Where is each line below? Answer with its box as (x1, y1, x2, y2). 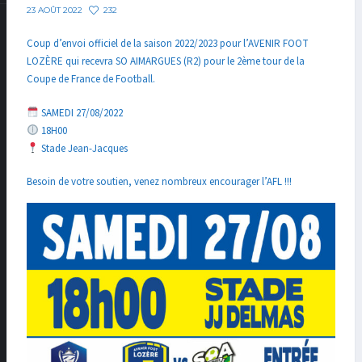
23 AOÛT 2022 (27, 5, 82, 16)
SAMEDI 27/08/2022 (38, 105, 123, 120)
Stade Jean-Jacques (38, 141, 128, 156)
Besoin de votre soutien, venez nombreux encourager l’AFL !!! (27, 175, 292, 190)
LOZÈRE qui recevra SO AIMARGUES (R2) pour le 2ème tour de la (27, 54, 305, 69)
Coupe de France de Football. (27, 72, 155, 87)
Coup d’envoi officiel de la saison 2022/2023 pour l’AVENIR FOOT (27, 36, 309, 52)
